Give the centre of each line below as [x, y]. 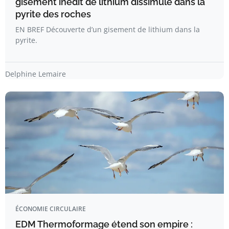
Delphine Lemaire [36, 74]
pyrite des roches [53, 14]
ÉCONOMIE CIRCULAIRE [51, 209]
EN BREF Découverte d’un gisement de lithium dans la [108, 29]
